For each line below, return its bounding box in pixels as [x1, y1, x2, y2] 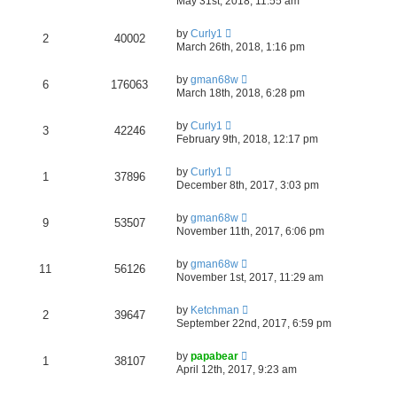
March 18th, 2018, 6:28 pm [176, 86, 305, 99]
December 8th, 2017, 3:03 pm [176, 178, 319, 191]
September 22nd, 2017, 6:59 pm [176, 316, 331, 330]
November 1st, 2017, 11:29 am [176, 270, 323, 284]
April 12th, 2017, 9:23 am [176, 362, 297, 376]
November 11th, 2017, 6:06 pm [176, 224, 324, 237]
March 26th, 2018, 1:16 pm [176, 40, 305, 53]
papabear [191, 349, 238, 362]
